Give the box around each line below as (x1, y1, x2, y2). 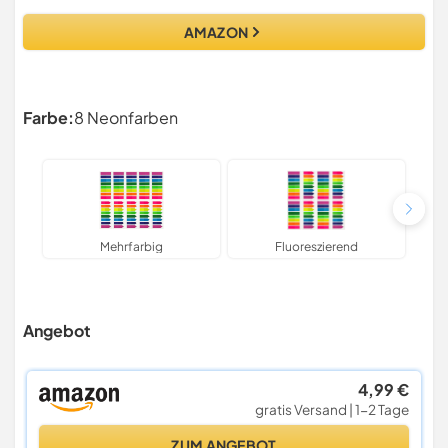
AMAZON (183, 23, 249, 42)
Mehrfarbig (100, 239, 163, 255)
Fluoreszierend (275, 239, 358, 255)
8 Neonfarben (74, 107, 178, 129)
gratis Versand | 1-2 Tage (253, 400, 409, 418)
